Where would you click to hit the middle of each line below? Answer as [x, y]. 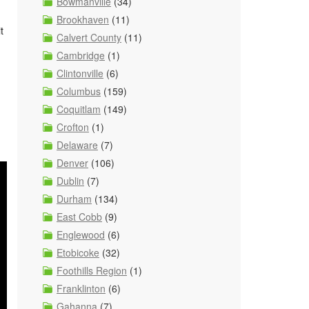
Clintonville [80, 73]
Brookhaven [83, 19]
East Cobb [79, 217]
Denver [72, 163]
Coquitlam [79, 109]
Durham [74, 199]
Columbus [79, 91]
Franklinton [81, 288]
